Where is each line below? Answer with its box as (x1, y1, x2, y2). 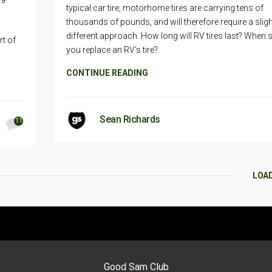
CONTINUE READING (66, 67, 148, 78)
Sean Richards (100, 113, 160, 125)
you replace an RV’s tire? (66, 44, 158, 55)
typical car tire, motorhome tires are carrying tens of (66, 2, 263, 13)
